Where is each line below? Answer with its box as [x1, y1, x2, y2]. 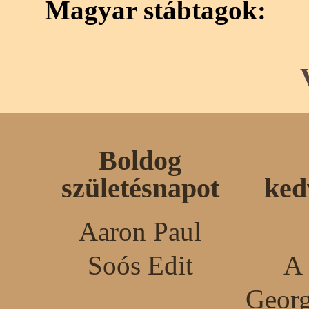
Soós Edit [87, 250, 193, 281]
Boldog [99, 144, 182, 176]
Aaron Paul [79, 217, 202, 247]
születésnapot [61, 172, 219, 203]
